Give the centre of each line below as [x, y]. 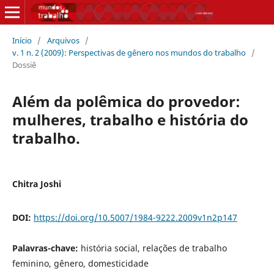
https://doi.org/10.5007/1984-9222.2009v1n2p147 [135, 217]
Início [22, 40]
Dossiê [24, 65]
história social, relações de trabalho [154, 248]
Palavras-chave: [46, 248]
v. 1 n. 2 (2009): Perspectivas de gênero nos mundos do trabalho [129, 52]
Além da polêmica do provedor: [126, 101]
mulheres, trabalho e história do [130, 119]
